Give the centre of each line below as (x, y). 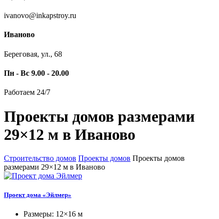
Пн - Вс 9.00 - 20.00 (36, 73)
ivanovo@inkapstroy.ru (40, 16)
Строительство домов (40, 158)
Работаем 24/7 (27, 92)
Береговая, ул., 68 (33, 54)
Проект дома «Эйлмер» (38, 195)
